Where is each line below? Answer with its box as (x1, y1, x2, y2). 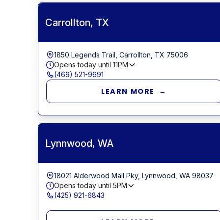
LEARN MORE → (101, 86, 167, 96)
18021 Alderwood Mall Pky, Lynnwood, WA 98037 (54, 171, 214, 180)
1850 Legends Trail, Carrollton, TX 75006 (54, 50, 188, 59)
